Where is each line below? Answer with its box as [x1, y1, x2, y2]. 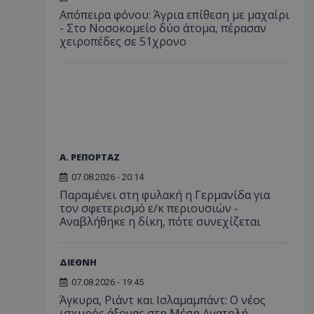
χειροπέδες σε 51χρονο [60, 33, 186, 49]
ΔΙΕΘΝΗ [60, 255, 97, 268]
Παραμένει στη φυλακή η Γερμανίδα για [60, 186, 270, 203]
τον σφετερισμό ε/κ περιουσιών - [60, 200, 238, 216]
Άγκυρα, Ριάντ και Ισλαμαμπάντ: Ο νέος [60, 292, 266, 308]
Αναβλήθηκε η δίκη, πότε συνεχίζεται [60, 213, 261, 229]
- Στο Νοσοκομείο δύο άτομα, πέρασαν [60, 20, 266, 36]
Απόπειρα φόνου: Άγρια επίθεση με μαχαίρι [60, 6, 289, 22]
